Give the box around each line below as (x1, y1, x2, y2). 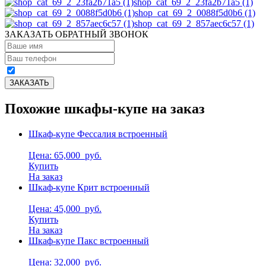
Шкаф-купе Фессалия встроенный (28, 128, 167, 139)
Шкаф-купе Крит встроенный (28, 182, 150, 192)
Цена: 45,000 (28, 203, 83, 214)
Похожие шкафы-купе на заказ (5, 100, 205, 116)
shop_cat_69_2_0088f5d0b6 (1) (135, 7, 255, 18)
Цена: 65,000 (28, 150, 83, 160)
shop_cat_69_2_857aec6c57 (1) (134, 18, 254, 28)
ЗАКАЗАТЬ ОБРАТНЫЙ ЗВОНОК (5, 28, 148, 39)
